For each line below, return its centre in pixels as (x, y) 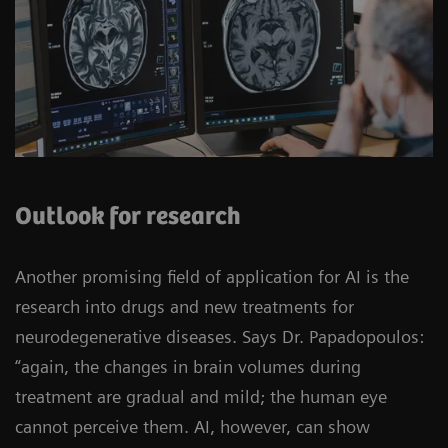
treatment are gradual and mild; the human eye (201, 396)
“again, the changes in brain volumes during (188, 366)
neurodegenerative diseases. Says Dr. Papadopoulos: (219, 336)
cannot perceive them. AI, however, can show (192, 426)
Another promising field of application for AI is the (212, 276)
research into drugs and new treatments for (184, 306)
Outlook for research (128, 216)
